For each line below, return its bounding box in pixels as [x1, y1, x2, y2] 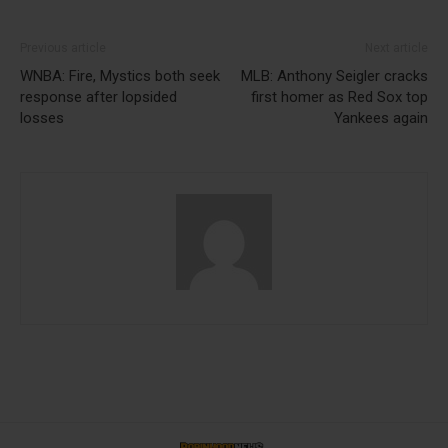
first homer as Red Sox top [251, 87, 428, 106]
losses [20, 108, 64, 127]
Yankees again [334, 108, 428, 127]
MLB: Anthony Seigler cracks [241, 66, 428, 85]
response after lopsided [20, 87, 177, 106]
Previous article [20, 40, 106, 55]
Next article [365, 40, 428, 55]
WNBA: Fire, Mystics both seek [20, 66, 220, 85]
